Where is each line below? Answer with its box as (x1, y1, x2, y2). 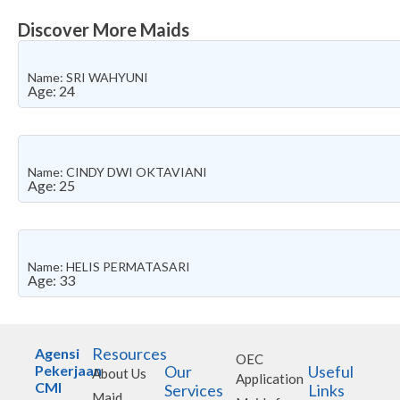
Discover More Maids (18, 19, 189, 41)
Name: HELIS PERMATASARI (28, 259, 190, 275)
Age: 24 (28, 82, 75, 100)
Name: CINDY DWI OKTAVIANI (28, 164, 207, 180)
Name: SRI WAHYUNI (28, 70, 148, 86)
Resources (92, 343, 168, 363)
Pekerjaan (34, 361, 102, 379)
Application (236, 370, 304, 387)
